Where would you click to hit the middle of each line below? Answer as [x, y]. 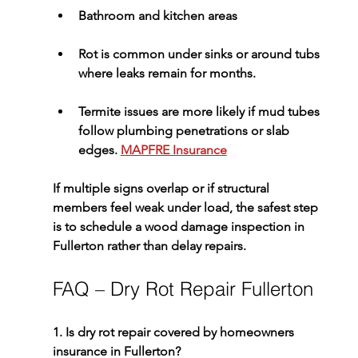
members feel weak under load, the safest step [187, 208]
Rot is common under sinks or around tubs [200, 54]
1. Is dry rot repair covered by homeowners [175, 332]
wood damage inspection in [226, 227]
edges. [99, 150]
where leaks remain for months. [167, 74]
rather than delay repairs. [175, 246]
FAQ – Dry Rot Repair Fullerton [183, 289]
